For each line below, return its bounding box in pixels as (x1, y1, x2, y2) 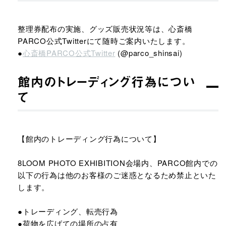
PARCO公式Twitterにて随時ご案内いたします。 (18, 35, 190, 46)
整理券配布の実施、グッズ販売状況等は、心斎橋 (18, 23, 193, 34)
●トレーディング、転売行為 (18, 206, 118, 216)
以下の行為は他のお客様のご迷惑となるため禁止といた (18, 169, 216, 180)
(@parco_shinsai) (115, 47, 183, 58)
